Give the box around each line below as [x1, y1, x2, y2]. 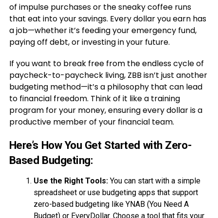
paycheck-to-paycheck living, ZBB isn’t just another [9, 70, 207, 81]
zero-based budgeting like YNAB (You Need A [33, 200, 189, 209]
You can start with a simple [108, 176, 200, 185]
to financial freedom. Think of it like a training [9, 93, 180, 104]
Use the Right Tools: [33, 176, 108, 185]
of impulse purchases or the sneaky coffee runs [9, 1, 191, 13]
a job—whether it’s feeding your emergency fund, [9, 25, 197, 36]
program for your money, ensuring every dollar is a [9, 105, 202, 116]
